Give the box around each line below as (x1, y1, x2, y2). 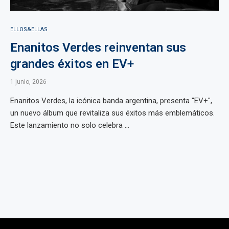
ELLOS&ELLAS (10, 26, 48, 33)
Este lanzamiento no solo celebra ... (10, 121, 129, 130)
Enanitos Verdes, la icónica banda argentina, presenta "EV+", (10, 96, 212, 105)
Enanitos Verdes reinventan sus (10, 40, 186, 55)
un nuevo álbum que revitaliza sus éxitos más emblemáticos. (10, 108, 215, 118)
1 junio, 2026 (10, 78, 47, 85)
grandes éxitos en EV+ (10, 57, 134, 71)
